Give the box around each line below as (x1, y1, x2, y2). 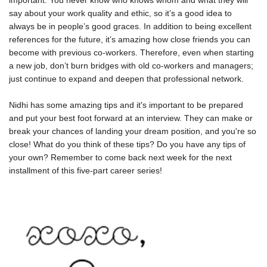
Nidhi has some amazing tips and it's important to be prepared (9, 100, 243, 110)
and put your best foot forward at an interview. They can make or (9, 113, 253, 123)
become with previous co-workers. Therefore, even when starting (9, 48, 254, 58)
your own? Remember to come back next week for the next (9, 153, 232, 163)
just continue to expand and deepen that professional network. (9, 74, 244, 84)
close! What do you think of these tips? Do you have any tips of (9, 139, 246, 150)
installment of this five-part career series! (9, 166, 162, 176)
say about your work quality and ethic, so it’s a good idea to (9, 8, 232, 18)
